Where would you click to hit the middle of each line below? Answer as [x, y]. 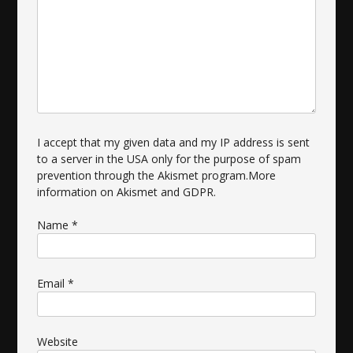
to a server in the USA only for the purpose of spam [169, 159]
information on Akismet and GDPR [126, 192]
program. [224, 176]
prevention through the [98, 176]
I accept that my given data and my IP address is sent [174, 143]
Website [58, 342]
